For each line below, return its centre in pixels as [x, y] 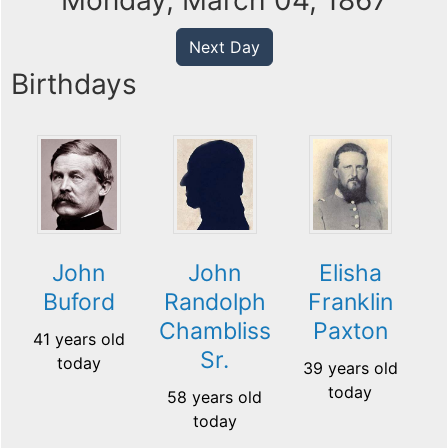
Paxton [350, 331]
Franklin [350, 302]
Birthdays [74, 84]
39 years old [350, 368]
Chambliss [214, 331]
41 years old [78, 339]
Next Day [224, 47]
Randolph [214, 302]
